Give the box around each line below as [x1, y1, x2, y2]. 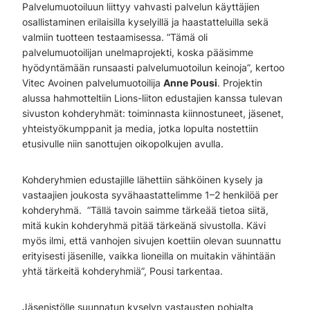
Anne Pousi [163, 77, 217, 89]
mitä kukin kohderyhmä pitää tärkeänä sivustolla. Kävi [22, 219, 266, 231]
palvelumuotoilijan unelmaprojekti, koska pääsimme [22, 46, 253, 58]
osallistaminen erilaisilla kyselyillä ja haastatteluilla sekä [22, 16, 268, 28]
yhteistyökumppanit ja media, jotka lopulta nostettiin [22, 122, 258, 134]
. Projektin [217, 77, 262, 89]
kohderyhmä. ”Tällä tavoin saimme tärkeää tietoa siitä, [22, 204, 268, 216]
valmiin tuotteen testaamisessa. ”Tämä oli [22, 31, 208, 43]
